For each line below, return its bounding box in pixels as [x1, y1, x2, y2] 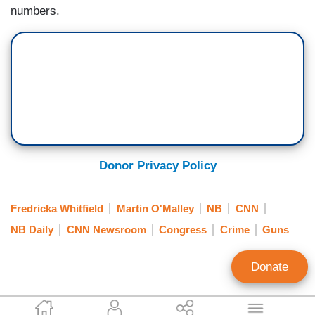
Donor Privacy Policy [98, 159, 217, 173]
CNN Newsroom [66, 224, 146, 236]
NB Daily [11, 224, 53, 236]
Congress [159, 224, 207, 236]
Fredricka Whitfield [11, 202, 103, 214]
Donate [251, 260, 288, 274]
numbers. [11, 4, 63, 18]
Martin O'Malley [116, 202, 194, 214]
